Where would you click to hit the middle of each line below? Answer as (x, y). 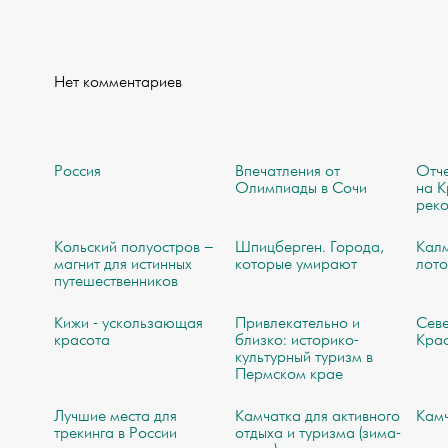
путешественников (115, 282)
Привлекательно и (298, 324)
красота (81, 341)
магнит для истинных (122, 265)
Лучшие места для (115, 417)
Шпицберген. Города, (310, 248)
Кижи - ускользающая (128, 324)
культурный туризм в (304, 358)
